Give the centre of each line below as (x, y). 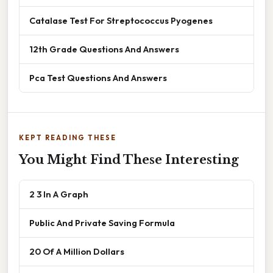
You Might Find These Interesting (129, 160)
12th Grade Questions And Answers (104, 49)
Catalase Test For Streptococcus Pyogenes (121, 21)
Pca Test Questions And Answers (98, 78)
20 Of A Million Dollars (77, 252)
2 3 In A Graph (59, 194)
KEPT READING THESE (68, 138)
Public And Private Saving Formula (102, 223)
